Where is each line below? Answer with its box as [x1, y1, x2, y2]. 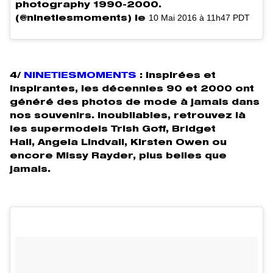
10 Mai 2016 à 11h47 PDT [149, 12, 250, 23]
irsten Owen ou [138, 138, 227, 147]
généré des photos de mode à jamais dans [10, 98, 260, 107]
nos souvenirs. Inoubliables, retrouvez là [10, 112, 246, 121]
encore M [10, 152, 66, 161]
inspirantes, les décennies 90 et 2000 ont [10, 85, 254, 94]
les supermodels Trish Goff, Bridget [10, 125, 216, 134]
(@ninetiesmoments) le [15, 14, 149, 23]
